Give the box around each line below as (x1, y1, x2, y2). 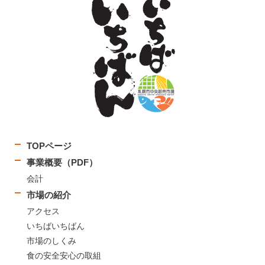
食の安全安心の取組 (27, 250, 101, 260)
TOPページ (27, 140, 72, 151)
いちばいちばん (27, 221, 85, 231)
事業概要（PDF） (27, 157, 98, 167)
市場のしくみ (27, 235, 76, 245)
